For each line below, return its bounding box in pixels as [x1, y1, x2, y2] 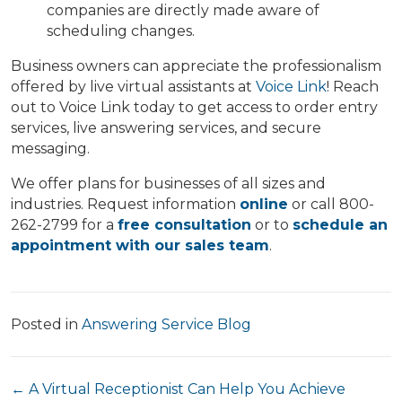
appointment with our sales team [11, 237, 269, 255]
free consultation [118, 216, 251, 234]
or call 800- [288, 196, 374, 214]
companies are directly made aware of [47, 2, 319, 20]
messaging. [11, 140, 90, 158]
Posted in [11, 316, 82, 334]
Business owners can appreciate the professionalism [11, 57, 381, 75]
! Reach [327, 78, 379, 96]
